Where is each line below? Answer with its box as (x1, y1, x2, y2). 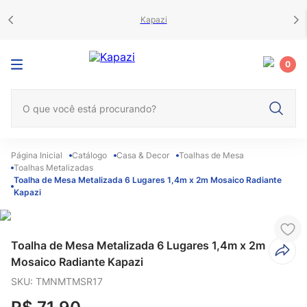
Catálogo (72, 150, 107, 160)
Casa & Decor (116, 150, 169, 160)
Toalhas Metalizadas (14, 162, 93, 173)
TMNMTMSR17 (36, 275, 103, 287)
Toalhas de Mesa (179, 150, 244, 160)
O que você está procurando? (10, 88, 164, 101)
